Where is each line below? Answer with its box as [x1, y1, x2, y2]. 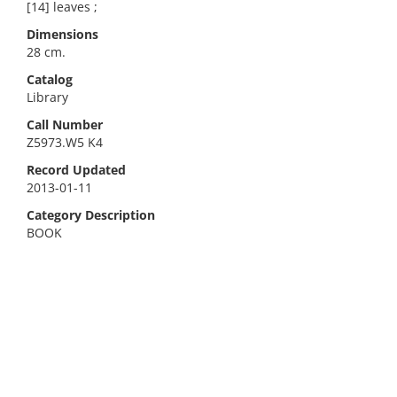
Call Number [27, 116, 103, 133]
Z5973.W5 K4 [27, 134, 103, 151]
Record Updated [27, 161, 126, 178]
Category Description [27, 206, 155, 223]
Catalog [27, 71, 73, 88]
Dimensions [27, 26, 98, 43]
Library [27, 89, 68, 105]
